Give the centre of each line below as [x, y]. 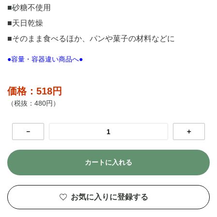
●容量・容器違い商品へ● [45, 59]
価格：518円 [35, 91]
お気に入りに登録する [109, 197]
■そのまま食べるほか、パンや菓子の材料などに [91, 39]
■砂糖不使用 [29, 8]
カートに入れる [108, 163]
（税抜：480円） [33, 103]
